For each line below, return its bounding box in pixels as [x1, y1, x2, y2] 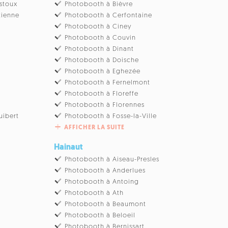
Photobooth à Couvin [65, 34, 136, 41]
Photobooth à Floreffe [65, 90, 139, 97]
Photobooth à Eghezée [65, 68, 141, 75]
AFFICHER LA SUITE [64, 124, 125, 131]
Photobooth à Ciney [65, 23, 132, 30]
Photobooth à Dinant [65, 45, 134, 52]
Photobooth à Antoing [65, 178, 139, 185]
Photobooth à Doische [65, 56, 139, 64]
